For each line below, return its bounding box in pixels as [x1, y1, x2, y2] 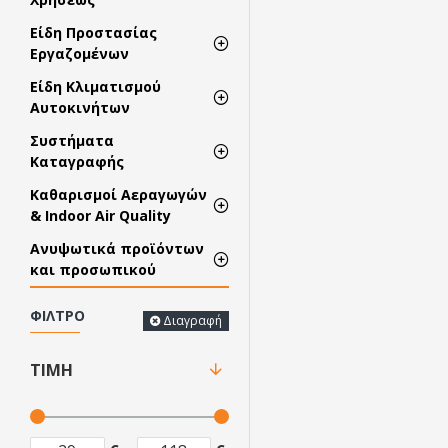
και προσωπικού [30, 260, 156, 279]
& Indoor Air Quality [30, 206, 171, 225]
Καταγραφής [30, 152, 124, 171]
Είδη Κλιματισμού [30, 77, 161, 96]
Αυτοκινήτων [30, 98, 130, 117]
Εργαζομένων [30, 44, 129, 63]
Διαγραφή [163, 311, 222, 329]
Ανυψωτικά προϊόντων [30, 239, 204, 258]
